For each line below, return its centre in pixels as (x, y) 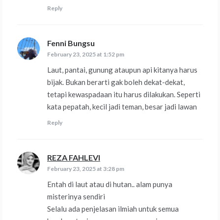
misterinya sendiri (76, 197)
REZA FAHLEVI (74, 158)
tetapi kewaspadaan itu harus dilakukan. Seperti (124, 95)
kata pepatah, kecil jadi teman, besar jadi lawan (122, 107)
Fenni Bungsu (71, 43)
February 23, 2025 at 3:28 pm (86, 169)
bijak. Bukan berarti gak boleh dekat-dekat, (116, 82)
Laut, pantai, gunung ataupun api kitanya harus (122, 70)
